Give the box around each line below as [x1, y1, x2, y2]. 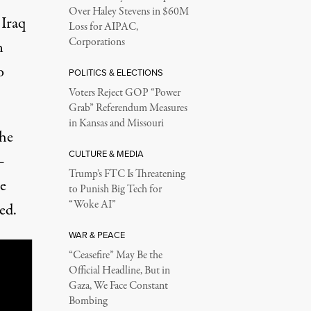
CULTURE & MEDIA [68, 147, 144, 160]
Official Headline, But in [68, 263, 170, 278]
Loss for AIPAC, [68, 19, 138, 35]
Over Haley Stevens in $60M [68, 4, 189, 19]
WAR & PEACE [68, 228, 125, 242]
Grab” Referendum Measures [68, 101, 187, 116]
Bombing [68, 294, 108, 309]
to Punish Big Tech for [68, 182, 162, 197]
